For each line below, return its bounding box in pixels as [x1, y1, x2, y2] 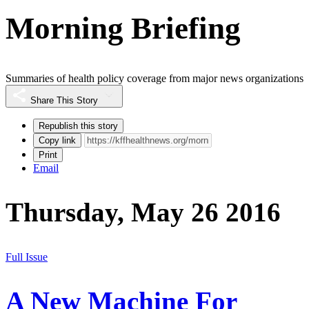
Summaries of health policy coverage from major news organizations [6, 72, 303, 85]
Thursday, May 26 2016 [6, 197, 281, 228]
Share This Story [30, 95, 98, 106]
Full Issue [6, 250, 48, 263]
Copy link [39, 135, 76, 146]
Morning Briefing [6, 10, 241, 46]
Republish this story [39, 121, 118, 132]
